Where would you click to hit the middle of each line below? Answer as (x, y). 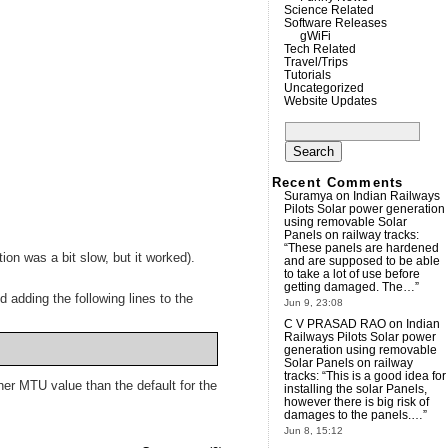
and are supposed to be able (361, 261)
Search (309, 128)
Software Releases (335, 23)
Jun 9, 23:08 (313, 302)
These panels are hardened (363, 248)
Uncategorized (323, 88)
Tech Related (319, 49)
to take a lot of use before (351, 274)
